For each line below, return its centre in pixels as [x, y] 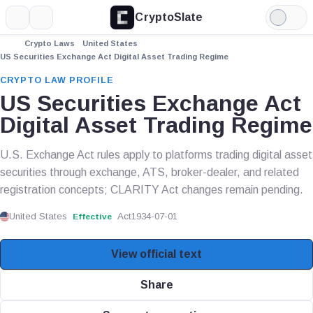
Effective [93, 216]
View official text [156, 254]
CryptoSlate [169, 17]
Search [58, 22]
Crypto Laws [50, 43]
